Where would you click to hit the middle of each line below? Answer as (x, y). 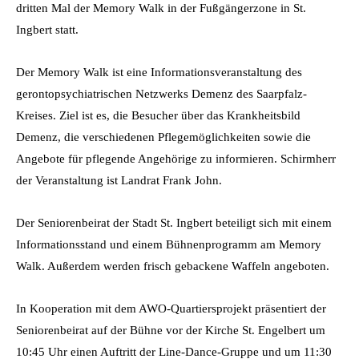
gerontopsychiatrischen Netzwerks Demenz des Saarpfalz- (161, 93)
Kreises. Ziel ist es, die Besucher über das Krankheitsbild (158, 115)
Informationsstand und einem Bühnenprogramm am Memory (169, 244)
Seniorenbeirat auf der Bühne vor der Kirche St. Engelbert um (171, 330)
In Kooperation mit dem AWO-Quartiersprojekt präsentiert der (171, 308)
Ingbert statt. (47, 29)
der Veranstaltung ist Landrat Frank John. (119, 180)
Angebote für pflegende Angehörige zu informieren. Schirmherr (176, 158)
